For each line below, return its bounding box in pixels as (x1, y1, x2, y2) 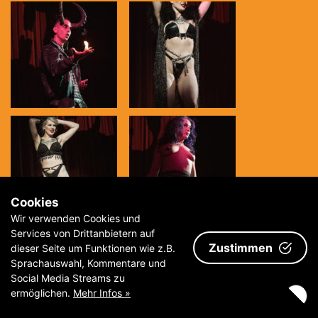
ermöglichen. (11, 287, 73, 299)
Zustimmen (209, 240, 273, 255)
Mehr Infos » (73, 287, 131, 299)
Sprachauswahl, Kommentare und (11, 257, 166, 269)
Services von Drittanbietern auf (11, 227, 155, 239)
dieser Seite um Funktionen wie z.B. (11, 242, 175, 254)
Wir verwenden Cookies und (11, 212, 141, 224)
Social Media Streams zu (11, 272, 125, 284)
